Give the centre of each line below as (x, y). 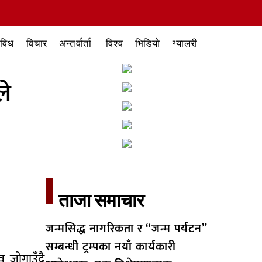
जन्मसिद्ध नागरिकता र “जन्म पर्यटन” (126, 229)
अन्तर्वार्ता (75, 43)
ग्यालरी (185, 43)
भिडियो (147, 43)
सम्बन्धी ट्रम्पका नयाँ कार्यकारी (111, 247)
